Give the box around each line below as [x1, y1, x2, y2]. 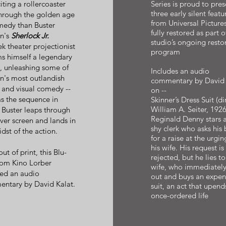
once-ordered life [150, 191, 208, 200]
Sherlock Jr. [11, 31, 49, 40]
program [150, 47, 180, 56]
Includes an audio [150, 66, 209, 76]
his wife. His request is [150, 143, 224, 152]
